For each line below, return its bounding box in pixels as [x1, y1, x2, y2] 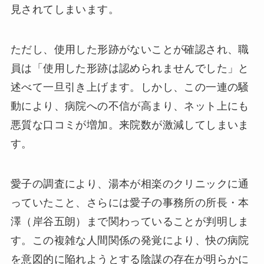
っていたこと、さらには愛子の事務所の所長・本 [10, 196, 249, 209]
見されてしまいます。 [10, 4, 119, 16]
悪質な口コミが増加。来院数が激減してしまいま [10, 119, 249, 131]
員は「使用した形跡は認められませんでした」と [10, 62, 249, 75]
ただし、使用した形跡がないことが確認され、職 [10, 44, 249, 56]
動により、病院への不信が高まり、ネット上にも [10, 100, 249, 113]
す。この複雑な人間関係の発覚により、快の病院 [10, 234, 249, 246]
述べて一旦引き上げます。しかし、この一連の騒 [10, 81, 249, 94]
